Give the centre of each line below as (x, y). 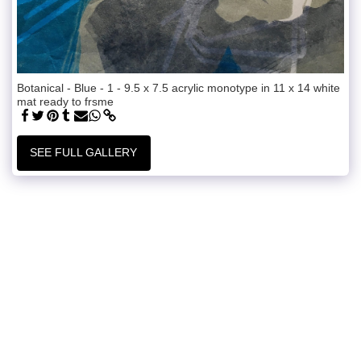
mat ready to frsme (65, 101)
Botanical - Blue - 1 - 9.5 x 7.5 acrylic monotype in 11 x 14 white (178, 87)
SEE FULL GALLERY (84, 153)
